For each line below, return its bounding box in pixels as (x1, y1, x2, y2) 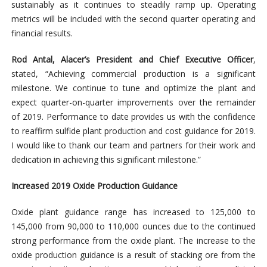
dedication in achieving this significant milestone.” (11, 154, 201, 166)
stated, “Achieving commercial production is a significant (11, 68, 256, 80)
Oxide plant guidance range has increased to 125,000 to (11, 206, 256, 218)
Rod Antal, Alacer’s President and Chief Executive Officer (11, 54, 254, 66)
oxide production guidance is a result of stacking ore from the (11, 249, 256, 261)
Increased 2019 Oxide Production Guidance (11, 180, 178, 192)
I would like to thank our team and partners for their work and (11, 139, 256, 151)
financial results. (11, 27, 73, 39)
